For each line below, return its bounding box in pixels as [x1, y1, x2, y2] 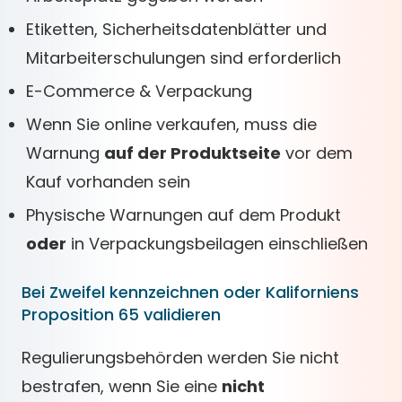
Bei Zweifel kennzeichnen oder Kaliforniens [22, 281, 359, 303]
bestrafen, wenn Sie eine [22, 375, 222, 398]
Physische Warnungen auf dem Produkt [26, 204, 341, 226]
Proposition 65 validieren [22, 303, 221, 326]
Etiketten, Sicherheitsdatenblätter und [26, 18, 327, 40]
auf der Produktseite [104, 142, 281, 164]
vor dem [281, 142, 353, 164]
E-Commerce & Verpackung [26, 80, 252, 102]
